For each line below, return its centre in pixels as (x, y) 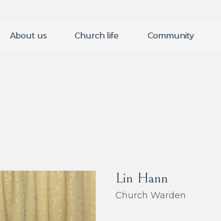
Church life (96, 36)
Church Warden (150, 195)
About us (28, 36)
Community (171, 36)
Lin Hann (142, 178)
